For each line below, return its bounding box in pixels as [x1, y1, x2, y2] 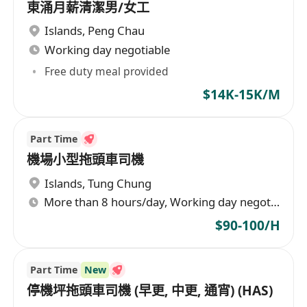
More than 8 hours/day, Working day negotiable [271, 194, 280, 210]
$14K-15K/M [202, 85, 280, 103]
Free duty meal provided [45, 63, 169, 79]
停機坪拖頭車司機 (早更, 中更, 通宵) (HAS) [27, 281, 273, 299]
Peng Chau [88, 23, 145, 39]
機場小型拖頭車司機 [27, 150, 145, 169]
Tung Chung [88, 175, 152, 191]
